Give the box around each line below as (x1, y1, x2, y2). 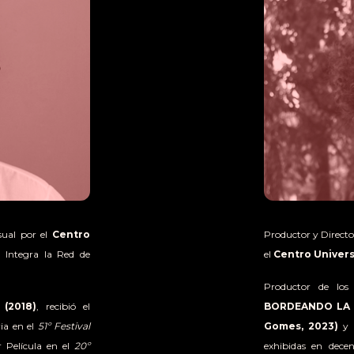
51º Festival (37, 319, 91, 332)
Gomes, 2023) (264, 319, 339, 332)
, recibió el (36, 299, 91, 312)
